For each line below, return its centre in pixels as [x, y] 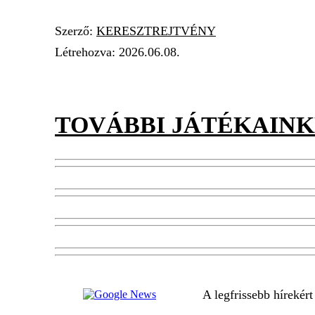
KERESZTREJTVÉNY [156, 31]
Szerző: [76, 31]
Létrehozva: [87, 52]
